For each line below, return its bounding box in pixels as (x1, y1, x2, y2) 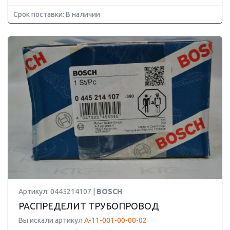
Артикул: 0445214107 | (18, 187, 97, 196)
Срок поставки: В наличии (13, 10, 100, 18)
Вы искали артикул (18, 216, 84, 224)
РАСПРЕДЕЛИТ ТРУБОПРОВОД (18, 201, 159, 211)
